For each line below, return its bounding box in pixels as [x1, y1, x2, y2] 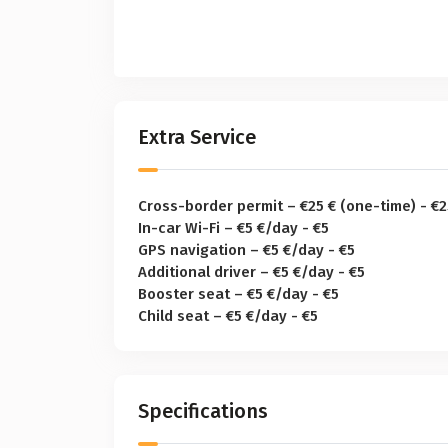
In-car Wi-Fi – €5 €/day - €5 [138, 218, 329, 237]
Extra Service [138, 124, 256, 149]
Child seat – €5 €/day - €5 [138, 306, 318, 325]
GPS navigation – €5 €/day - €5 [138, 240, 355, 259]
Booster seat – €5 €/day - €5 [138, 284, 339, 303]
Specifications [138, 398, 268, 423]
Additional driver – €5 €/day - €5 [138, 262, 365, 281]
